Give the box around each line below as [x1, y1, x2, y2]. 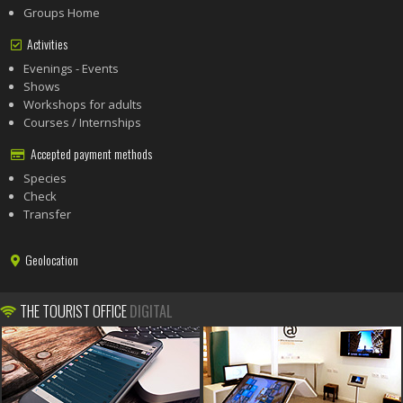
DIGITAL [130, 300, 172, 322]
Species [23, 169, 67, 186]
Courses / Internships [23, 113, 142, 130]
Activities [22, 35, 68, 54]
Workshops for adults [23, 95, 143, 112]
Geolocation [20, 250, 79, 269]
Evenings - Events [23, 59, 120, 76]
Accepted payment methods [25, 145, 153, 164]
